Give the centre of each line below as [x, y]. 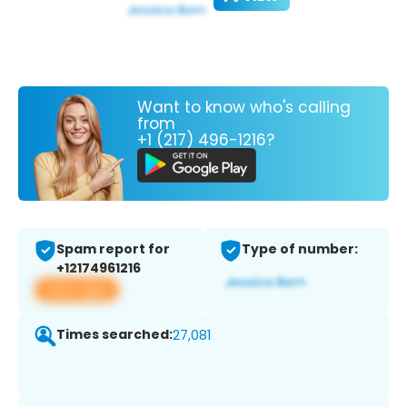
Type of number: [300, 249]
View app [77, 290]
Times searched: [114, 335]
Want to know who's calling [244, 107]
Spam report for [113, 249]
